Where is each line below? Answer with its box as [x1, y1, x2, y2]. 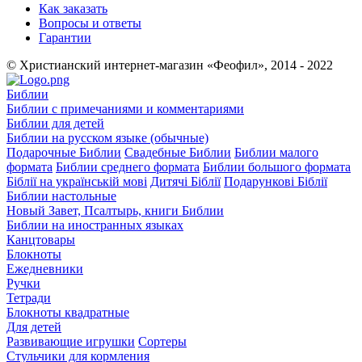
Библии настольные [6, 188, 116, 203]
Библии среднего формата [56, 159, 200, 174]
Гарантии [39, 30, 91, 44]
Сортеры [138, 334, 187, 348]
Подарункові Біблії [224, 174, 327, 188]
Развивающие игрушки [6, 334, 135, 348]
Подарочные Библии [6, 145, 121, 159]
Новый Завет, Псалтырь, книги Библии [6, 203, 224, 217]
